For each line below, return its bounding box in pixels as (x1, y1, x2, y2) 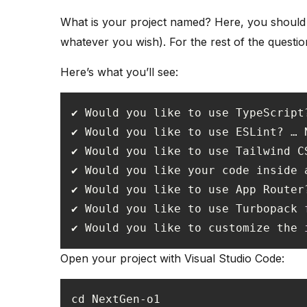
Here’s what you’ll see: (60, 65, 178, 79)
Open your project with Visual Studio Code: (60, 251, 284, 266)
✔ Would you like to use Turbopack (71, 202, 304, 216)
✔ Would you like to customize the (71, 221, 304, 235)
